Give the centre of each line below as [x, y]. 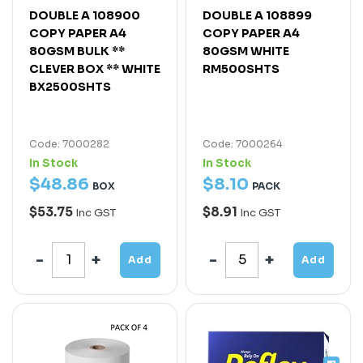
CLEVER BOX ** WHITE [95, 68]
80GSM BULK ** [77, 51]
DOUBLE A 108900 [85, 15]
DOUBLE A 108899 [257, 15]
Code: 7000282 [69, 143]
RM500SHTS [241, 68]
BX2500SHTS [70, 86]
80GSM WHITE [246, 51]
